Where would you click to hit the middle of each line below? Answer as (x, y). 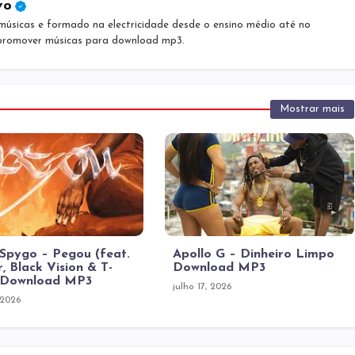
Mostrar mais (312, 109)
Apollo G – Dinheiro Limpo (253, 254)
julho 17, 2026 (202, 287)
